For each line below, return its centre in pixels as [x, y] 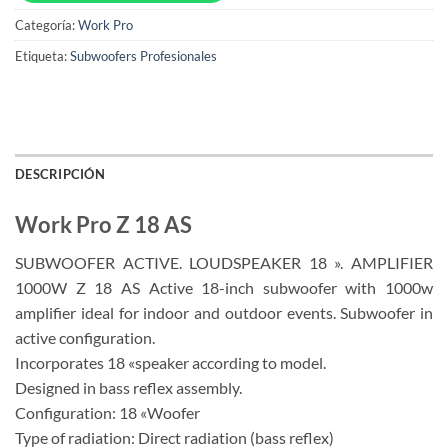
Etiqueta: [42, 55]
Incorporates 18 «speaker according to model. [170, 362]
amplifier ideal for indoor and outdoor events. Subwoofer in [224, 312]
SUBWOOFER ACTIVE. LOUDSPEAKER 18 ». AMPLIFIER [224, 262]
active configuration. [85, 337]
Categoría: [46, 24]
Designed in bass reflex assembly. [128, 387]
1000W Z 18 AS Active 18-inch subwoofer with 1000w [224, 287]
